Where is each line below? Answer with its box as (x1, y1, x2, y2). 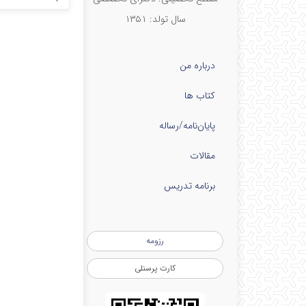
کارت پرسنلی (135, 262, 176, 275)
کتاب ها (184, 88, 215, 103)
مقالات (190, 148, 215, 163)
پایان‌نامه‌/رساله (159, 118, 215, 133)
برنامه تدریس (164, 178, 215, 193)
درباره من (180, 58, 215, 73)
